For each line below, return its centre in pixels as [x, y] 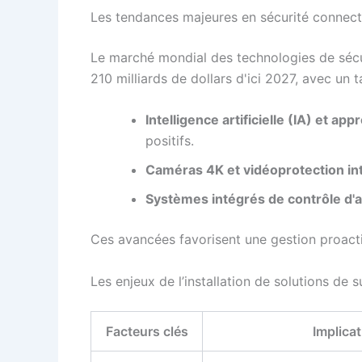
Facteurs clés [147, 331]
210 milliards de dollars [161, 78]
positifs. [170, 141]
